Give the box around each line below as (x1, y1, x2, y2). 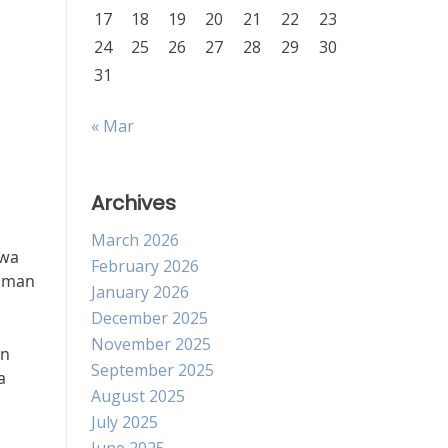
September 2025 (91, 359, 214, 381)
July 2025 (91, 411, 158, 433)
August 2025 (91, 385, 185, 407)
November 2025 (91, 333, 211, 355)
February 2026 (91, 255, 199, 277)
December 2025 (91, 307, 208, 329)
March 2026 (91, 229, 179, 251)
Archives (91, 189, 176, 217)
